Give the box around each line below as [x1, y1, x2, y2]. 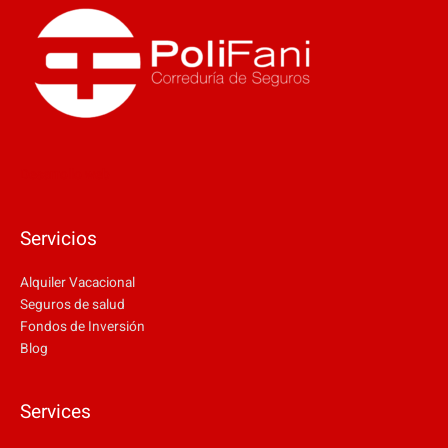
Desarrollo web [20, 165, 110, 186]
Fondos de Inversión [20, 316, 145, 337]
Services [20, 398, 91, 427]
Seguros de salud [20, 294, 125, 315]
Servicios [20, 224, 97, 253]
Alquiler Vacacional [20, 272, 135, 293]
